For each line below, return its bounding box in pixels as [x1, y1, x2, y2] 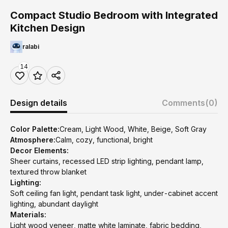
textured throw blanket [10, 167, 87, 176]
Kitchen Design [10, 22, 85, 34]
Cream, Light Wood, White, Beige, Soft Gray [60, 125, 207, 133]
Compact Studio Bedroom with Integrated [10, 9, 218, 21]
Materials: [10, 210, 46, 219]
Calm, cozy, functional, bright [55, 135, 153, 144]
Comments [162, 98, 205, 108]
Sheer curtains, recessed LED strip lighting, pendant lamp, [10, 157, 204, 165]
